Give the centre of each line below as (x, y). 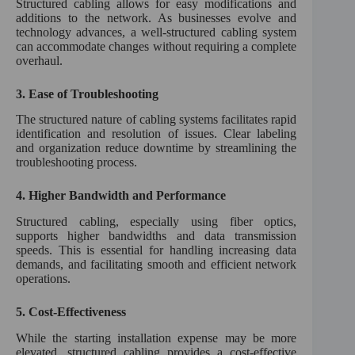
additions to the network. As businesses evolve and (157, 17)
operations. (43, 279)
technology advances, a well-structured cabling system (157, 32)
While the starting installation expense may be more (157, 338)
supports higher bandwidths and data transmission (157, 236)
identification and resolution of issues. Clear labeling (157, 134)
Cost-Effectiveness (77, 312)
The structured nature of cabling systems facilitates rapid (157, 120)
